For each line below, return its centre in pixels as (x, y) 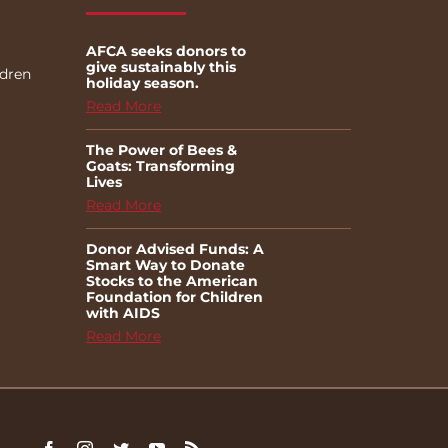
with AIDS (123, 313)
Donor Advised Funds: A (175, 249)
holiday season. (142, 83)
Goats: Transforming (160, 166)
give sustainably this (161, 67)
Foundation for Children (174, 297)
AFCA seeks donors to (166, 51)
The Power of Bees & (161, 150)
